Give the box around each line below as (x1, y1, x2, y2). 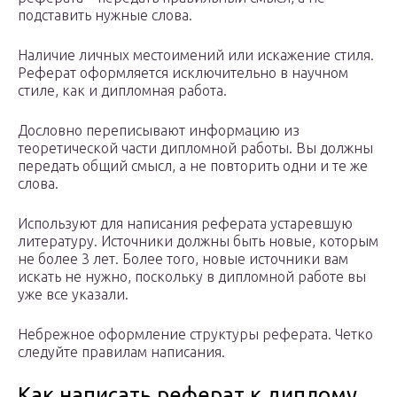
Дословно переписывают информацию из (18, 122, 300, 139)
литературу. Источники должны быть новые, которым (18, 233, 378, 250)
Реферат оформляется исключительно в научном (18, 65, 348, 82)
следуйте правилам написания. (18, 344, 225, 361)
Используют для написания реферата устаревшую (18, 215, 353, 232)
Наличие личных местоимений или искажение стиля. (18, 47, 374, 64)
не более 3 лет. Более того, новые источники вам (18, 251, 348, 268)
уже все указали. (18, 286, 128, 303)
